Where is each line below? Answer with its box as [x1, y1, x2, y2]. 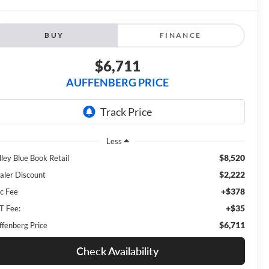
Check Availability [76, 244, 159, 258]
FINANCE [159, 31, 202, 40]
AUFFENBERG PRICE [66, 76, 169, 89]
